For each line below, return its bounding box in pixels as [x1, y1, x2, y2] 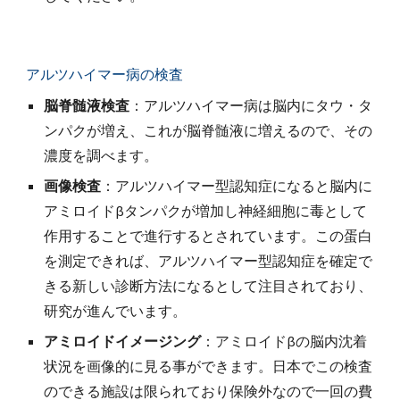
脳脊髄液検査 [44, 96, 130, 114]
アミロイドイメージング [44, 332, 202, 350]
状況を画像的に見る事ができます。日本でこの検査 [44, 357, 373, 375]
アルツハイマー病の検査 [26, 65, 184, 83]
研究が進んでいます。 [44, 302, 187, 320]
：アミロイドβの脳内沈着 [201, 332, 368, 350]
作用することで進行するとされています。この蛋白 [44, 227, 373, 245]
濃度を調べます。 [44, 146, 159, 164]
